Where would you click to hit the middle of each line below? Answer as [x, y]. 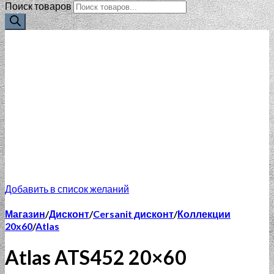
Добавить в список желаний [67, 189]
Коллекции [204, 214]
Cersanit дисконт [133, 214]
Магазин [25, 214]
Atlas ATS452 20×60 [96, 257]
